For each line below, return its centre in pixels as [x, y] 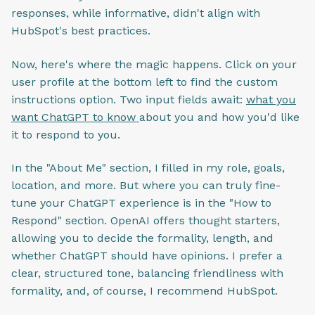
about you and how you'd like [219, 117]
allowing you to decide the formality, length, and [142, 238]
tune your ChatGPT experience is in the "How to [141, 203]
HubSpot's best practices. [81, 31]
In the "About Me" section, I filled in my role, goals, [148, 168]
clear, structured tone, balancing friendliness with [147, 274]
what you [271, 99]
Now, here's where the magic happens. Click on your [154, 64]
